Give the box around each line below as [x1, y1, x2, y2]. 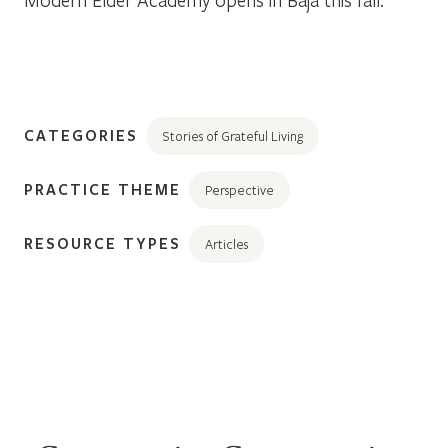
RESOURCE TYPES [24, 232, 181, 253]
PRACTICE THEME [24, 178, 181, 199]
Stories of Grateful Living [162, 126, 303, 145]
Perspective [205, 180, 274, 199]
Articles [205, 234, 248, 253]
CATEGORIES [24, 124, 138, 145]
